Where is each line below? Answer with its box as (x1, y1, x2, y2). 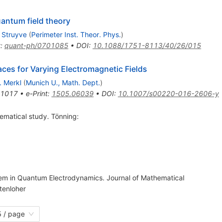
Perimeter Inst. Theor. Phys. (31, 30, 121, 39)
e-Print (25, 89, 48, 98)
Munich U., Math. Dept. (25, 78, 100, 87)
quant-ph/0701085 (4, 41, 68, 50)
